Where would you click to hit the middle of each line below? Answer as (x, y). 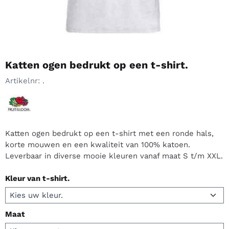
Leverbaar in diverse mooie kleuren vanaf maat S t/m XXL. (114, 156)
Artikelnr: (22, 81)
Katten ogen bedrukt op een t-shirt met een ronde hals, (109, 133)
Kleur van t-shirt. (37, 178)
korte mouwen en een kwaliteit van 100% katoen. (98, 144)
